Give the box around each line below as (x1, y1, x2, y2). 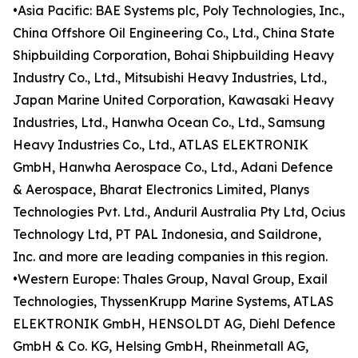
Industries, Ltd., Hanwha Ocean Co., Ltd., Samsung (13, 114, 325, 131)
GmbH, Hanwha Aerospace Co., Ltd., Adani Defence (13, 159, 333, 176)
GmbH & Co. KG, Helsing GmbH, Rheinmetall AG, (13, 338, 308, 355)
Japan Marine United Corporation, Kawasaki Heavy (13, 92, 334, 109)
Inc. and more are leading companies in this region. (13, 249, 328, 265)
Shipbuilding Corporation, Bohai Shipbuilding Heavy (13, 47, 334, 64)
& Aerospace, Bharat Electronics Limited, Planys (13, 181, 309, 198)
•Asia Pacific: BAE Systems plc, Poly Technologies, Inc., (13, 2, 344, 19)
